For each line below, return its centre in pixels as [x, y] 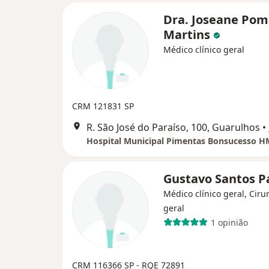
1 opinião [229, 222]
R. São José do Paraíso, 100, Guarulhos [173, 127]
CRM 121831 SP [103, 106]
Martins [188, 35]
